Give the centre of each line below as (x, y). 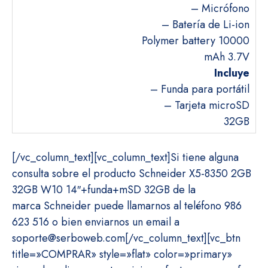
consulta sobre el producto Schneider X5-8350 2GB (132, 173)
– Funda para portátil (200, 89)
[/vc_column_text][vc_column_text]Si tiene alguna (125, 157)
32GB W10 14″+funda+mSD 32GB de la (104, 190)
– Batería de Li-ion (205, 25)
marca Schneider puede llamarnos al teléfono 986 (127, 206)
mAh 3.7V (227, 57)
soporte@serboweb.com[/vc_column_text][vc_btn (126, 238)
